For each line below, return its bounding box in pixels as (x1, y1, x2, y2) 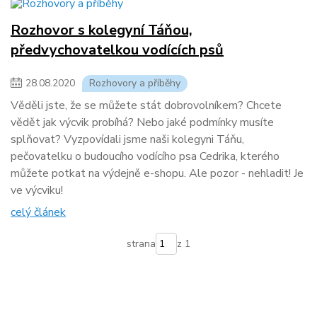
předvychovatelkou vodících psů (11, 40, 224, 60)
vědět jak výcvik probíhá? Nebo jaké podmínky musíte (11, 115, 274, 131)
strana (126, 237, 156, 251)
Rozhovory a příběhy (89, 76, 180, 91)
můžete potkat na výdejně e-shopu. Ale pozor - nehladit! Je (11, 166, 304, 182)
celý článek (11, 204, 66, 221)
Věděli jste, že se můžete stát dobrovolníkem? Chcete (11, 98, 282, 114)
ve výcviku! (11, 183, 63, 199)
